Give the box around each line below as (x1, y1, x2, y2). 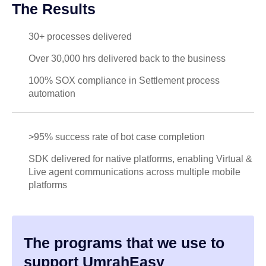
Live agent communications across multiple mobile (28, 166, 240, 177)
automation (28, 88, 75, 99)
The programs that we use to (24, 234, 224, 251)
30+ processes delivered (28, 31, 132, 42)
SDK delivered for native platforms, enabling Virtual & (28, 153, 252, 164)
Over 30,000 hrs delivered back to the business (28, 53, 226, 64)
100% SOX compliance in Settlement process (28, 75, 220, 85)
